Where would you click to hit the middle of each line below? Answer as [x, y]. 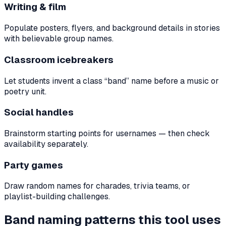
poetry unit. [25, 91]
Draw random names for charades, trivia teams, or [97, 186]
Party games [34, 165]
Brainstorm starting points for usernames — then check [107, 133]
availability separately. [46, 144]
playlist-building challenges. [57, 197]
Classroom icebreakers [59, 60]
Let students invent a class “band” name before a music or [111, 81]
